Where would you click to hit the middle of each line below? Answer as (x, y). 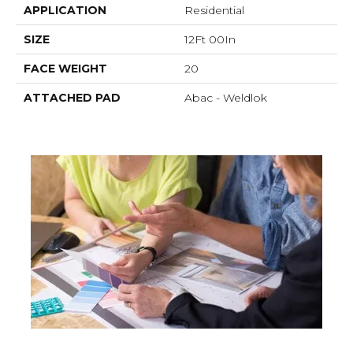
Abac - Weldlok (226, 97)
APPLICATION (65, 10)
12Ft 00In (210, 39)
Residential (214, 10)
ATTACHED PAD (72, 97)
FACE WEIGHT (65, 68)
